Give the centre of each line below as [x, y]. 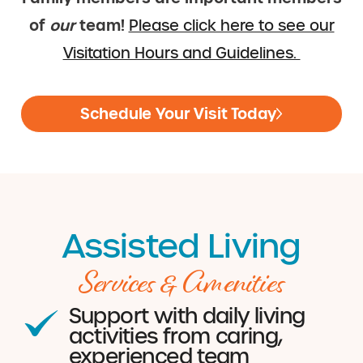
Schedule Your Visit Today [178, 114]
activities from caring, [175, 337]
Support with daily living [187, 316]
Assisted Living [181, 247]
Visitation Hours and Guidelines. [181, 53]
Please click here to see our [231, 26]
